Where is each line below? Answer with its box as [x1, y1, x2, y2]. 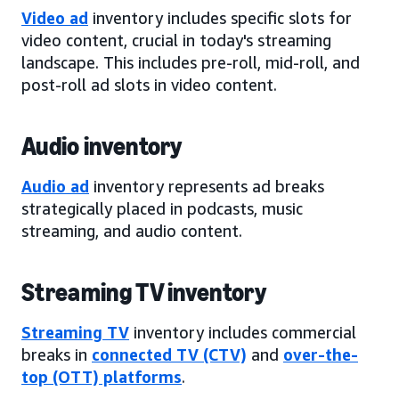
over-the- [283, 344, 358, 364]
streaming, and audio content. [21, 220, 242, 240]
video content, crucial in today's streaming [21, 29, 331, 50]
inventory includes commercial [129, 322, 356, 342]
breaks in [21, 344, 92, 364]
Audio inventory [21, 131, 183, 161]
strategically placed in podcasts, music [21, 198, 303, 218]
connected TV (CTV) [92, 344, 247, 364]
